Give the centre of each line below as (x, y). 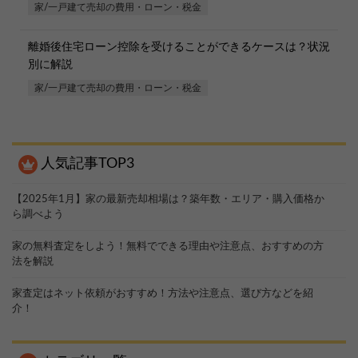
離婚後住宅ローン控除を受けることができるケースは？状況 (179, 48)
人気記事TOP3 (88, 164)
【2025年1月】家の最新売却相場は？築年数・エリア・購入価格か (168, 200)
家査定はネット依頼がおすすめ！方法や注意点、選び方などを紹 (163, 294)
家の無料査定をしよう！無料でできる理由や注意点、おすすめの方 (168, 247)
